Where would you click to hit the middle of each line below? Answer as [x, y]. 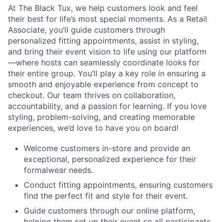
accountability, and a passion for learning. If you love [107, 106]
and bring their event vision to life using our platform [107, 52]
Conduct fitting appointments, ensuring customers [118, 185]
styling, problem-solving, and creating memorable [101, 117]
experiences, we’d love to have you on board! [93, 128]
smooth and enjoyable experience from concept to [103, 84]
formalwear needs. [58, 170]
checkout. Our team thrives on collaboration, [92, 95]
